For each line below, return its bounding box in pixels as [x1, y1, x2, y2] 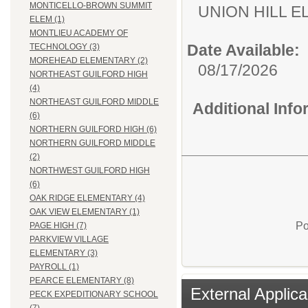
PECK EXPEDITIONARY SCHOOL [30, 289, 158, 300]
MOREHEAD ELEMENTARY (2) [30, 56, 148, 66]
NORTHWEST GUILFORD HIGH [30, 166, 150, 176]
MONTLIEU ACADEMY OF [30, 28, 128, 38]
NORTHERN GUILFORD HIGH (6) [30, 124, 157, 135]
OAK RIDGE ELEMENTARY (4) [30, 193, 145, 203]
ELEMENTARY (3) [30, 248, 98, 258]
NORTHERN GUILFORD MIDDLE [30, 138, 155, 148]
